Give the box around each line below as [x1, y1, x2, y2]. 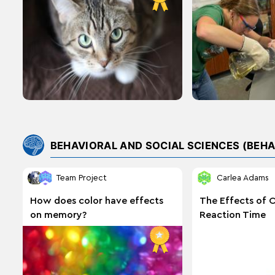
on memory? [29, 209, 87, 220]
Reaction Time [199, 209, 266, 220]
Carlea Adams [216, 174, 269, 183]
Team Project [55, 174, 107, 183]
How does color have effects [29, 195, 163, 206]
